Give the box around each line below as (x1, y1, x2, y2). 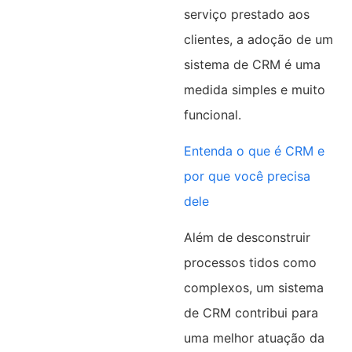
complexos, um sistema (183, 280, 324, 296)
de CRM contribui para (183, 305, 318, 321)
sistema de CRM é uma (183, 56, 321, 72)
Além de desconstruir (183, 229, 310, 246)
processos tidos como (183, 255, 317, 271)
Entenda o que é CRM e (183, 143, 324, 159)
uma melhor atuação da (183, 330, 324, 346)
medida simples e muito (183, 81, 325, 97)
